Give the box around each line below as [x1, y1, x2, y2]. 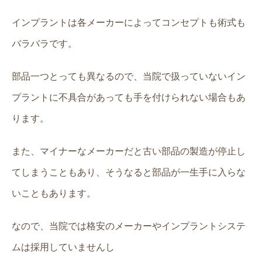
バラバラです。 [12, 39, 77, 49]
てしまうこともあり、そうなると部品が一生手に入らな [12, 167, 246, 177]
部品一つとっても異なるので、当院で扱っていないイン [12, 71, 246, 81]
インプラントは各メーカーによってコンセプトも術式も [12, 18, 246, 27]
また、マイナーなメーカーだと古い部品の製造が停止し [12, 146, 246, 156]
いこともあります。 [12, 188, 96, 198]
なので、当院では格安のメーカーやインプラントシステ [12, 221, 246, 231]
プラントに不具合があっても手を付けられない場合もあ [12, 92, 246, 102]
